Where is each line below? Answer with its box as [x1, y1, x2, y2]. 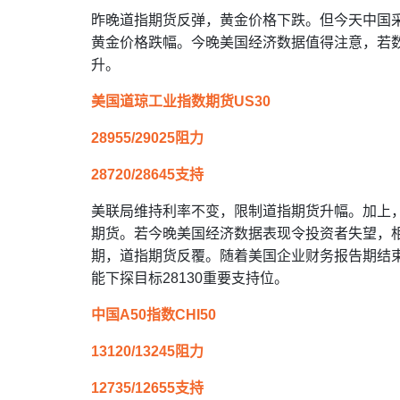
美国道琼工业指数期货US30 [91, 94, 271, 109]
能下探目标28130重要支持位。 [91, 271, 288, 286]
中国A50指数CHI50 [91, 307, 216, 322]
